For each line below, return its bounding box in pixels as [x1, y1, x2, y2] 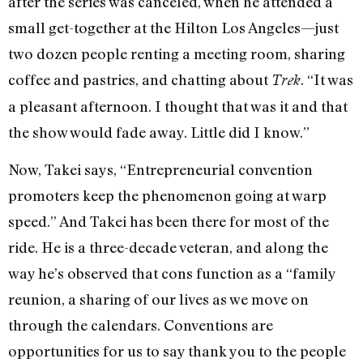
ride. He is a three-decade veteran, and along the [8, 238, 328, 257]
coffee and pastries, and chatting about [8, 70, 271, 88]
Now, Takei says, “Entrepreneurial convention [8, 160, 313, 179]
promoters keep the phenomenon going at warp [8, 186, 327, 205]
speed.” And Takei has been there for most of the [8, 212, 329, 231]
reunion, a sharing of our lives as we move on [8, 290, 309, 309]
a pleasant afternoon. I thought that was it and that [8, 96, 348, 115]
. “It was [301, 70, 353, 88]
